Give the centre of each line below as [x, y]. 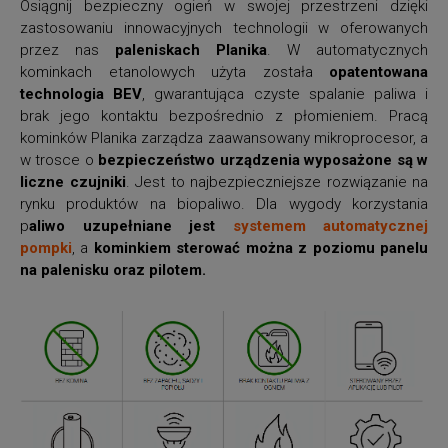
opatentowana [378, 71]
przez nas [67, 49]
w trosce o [59, 159]
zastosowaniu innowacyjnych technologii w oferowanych [224, 27]
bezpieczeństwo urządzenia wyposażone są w [263, 159]
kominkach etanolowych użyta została [174, 71]
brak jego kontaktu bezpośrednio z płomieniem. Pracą [224, 115]
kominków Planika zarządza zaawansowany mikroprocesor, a [224, 137]
